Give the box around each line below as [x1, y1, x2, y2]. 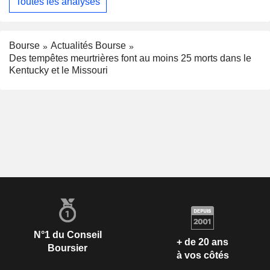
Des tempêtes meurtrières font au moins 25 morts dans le [9, 52, 251, 63]
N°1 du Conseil [33, 229, 102, 240]
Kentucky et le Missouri [9, 64, 108, 75]
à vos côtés [176, 250, 229, 261]
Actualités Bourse [51, 40, 126, 51]
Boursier [48, 242, 87, 253]
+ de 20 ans [177, 237, 228, 248]
